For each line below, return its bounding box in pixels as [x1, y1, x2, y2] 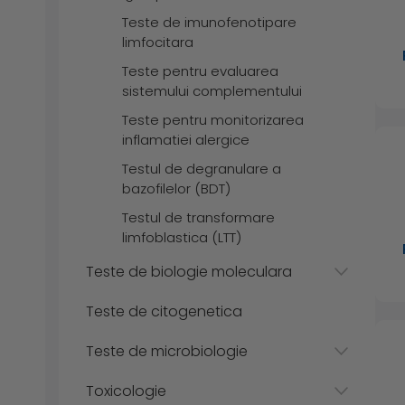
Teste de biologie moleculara [86, 260, 292, 282]
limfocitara [122, 32, 193, 52]
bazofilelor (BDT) [122, 178, 231, 198]
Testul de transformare [122, 207, 275, 227]
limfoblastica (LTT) [122, 227, 241, 247]
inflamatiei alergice [122, 129, 250, 149]
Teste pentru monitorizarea [122, 109, 304, 129]
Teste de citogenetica [86, 300, 242, 322]
